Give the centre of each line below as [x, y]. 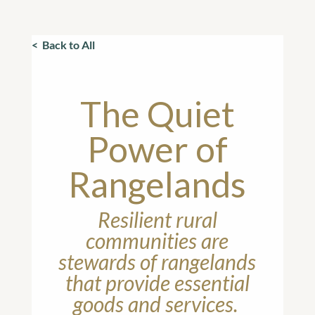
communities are [157, 240]
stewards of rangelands [157, 262]
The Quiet [157, 114]
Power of [157, 149]
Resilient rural [157, 219]
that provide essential [157, 283]
